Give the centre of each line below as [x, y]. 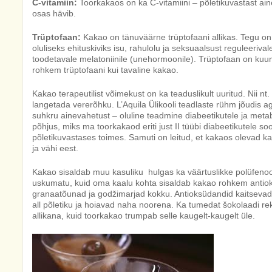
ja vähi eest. [55, 148]
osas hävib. [54, 13]
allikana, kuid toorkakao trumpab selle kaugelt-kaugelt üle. [143, 216]
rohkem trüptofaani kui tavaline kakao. [105, 70]
